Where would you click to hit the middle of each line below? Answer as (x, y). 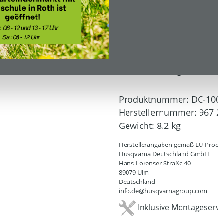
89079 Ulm (134, 172)
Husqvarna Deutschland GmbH (164, 154)
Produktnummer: (155, 99)
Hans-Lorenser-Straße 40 (155, 163)
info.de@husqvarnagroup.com (163, 191)
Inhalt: (130, 14)
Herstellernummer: (159, 112)
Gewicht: (138, 126)
